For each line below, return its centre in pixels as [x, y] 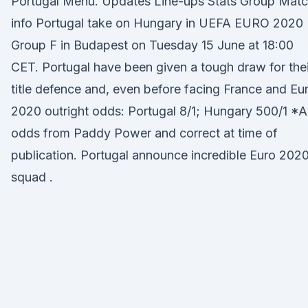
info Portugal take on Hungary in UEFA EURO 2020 [157, 23]
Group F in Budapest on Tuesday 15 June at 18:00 [152, 45]
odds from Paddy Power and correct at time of [144, 133]
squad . [32, 177]
